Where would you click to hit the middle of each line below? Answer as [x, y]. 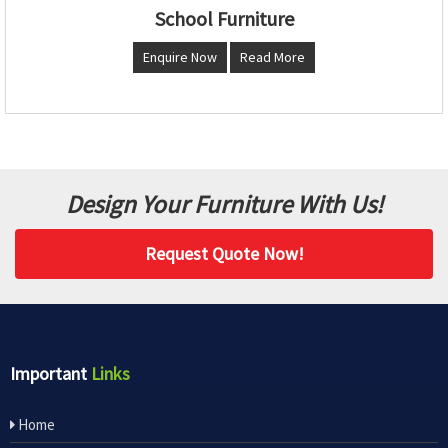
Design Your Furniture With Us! [224, 203]
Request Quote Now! [224, 253]
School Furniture [224, 18]
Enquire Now [180, 56]
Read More [272, 56]
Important [50, 373]
